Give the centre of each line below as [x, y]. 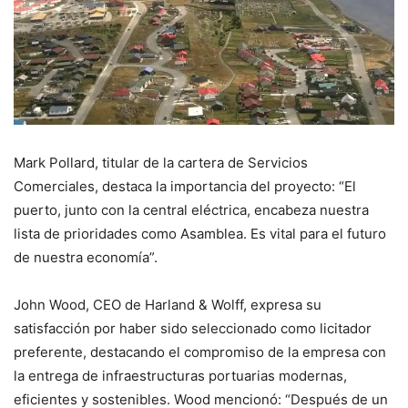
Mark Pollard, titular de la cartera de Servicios [161, 162]
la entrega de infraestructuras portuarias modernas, [180, 375]
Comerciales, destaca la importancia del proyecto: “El [185, 186]
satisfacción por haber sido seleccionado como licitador [193, 328]
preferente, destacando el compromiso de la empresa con [200, 352]
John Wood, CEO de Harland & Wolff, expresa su [168, 304]
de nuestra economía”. [86, 257]
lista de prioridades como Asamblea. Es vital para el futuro [200, 233]
